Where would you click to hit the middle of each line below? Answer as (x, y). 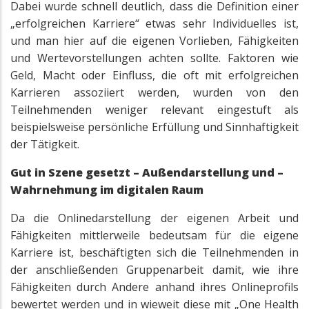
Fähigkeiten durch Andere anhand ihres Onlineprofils (154, 287)
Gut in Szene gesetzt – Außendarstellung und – (147, 173)
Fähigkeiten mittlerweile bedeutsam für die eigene (154, 236)
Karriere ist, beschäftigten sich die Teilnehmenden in (154, 253)
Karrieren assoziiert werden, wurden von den (154, 93)
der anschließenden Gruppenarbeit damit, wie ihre (154, 270)
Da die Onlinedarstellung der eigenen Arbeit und (154, 218)
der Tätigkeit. (46, 144)
